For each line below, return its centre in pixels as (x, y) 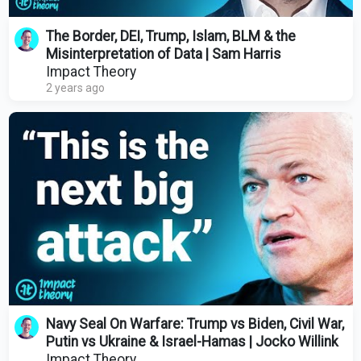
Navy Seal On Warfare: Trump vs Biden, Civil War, (195, 324)
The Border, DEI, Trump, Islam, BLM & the (170, 36)
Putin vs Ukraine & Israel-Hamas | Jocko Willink (192, 342)
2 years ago (75, 87)
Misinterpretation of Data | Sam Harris (163, 54)
